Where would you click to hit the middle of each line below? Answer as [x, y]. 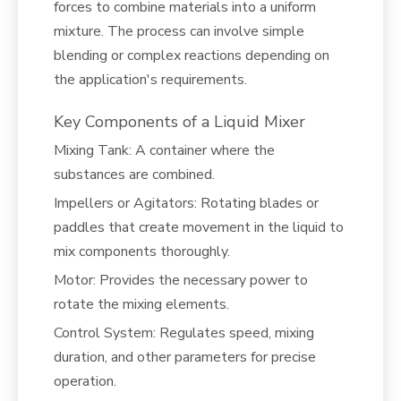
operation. [85, 381]
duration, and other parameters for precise [185, 357]
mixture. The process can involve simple [179, 31]
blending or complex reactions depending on [192, 55]
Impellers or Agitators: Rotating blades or [186, 203]
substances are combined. [134, 175]
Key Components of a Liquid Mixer [179, 122]
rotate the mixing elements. [141, 304]
